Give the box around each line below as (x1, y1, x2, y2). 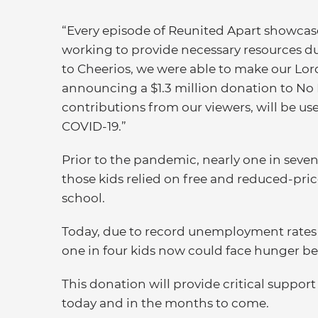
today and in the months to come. (62, 295, 269, 310)
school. (62, 190, 105, 205)
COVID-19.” (62, 119, 126, 133)
